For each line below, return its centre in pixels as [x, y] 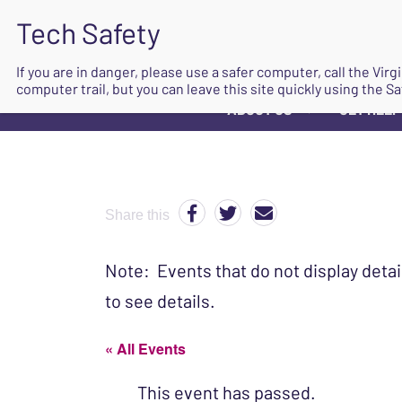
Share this [137, 215]
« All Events [145, 349]
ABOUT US [260, 109]
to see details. [160, 301]
